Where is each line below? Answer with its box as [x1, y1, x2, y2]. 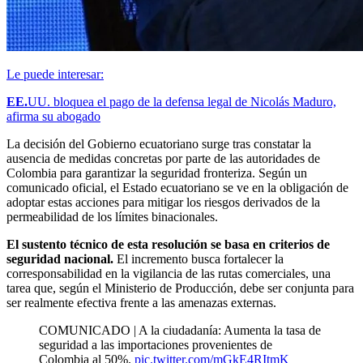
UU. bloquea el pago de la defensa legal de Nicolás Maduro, [28, 94, 336, 109]
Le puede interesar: [6, 66, 104, 81]
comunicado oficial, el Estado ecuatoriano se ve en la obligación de [6, 180, 348, 194]
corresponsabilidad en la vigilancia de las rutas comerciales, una [6, 266, 331, 280]
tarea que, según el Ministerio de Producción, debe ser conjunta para [6, 280, 354, 295]
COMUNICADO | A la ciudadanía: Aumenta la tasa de [39, 322, 321, 337]
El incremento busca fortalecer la [117, 251, 284, 266]
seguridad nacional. [6, 251, 117, 266]
